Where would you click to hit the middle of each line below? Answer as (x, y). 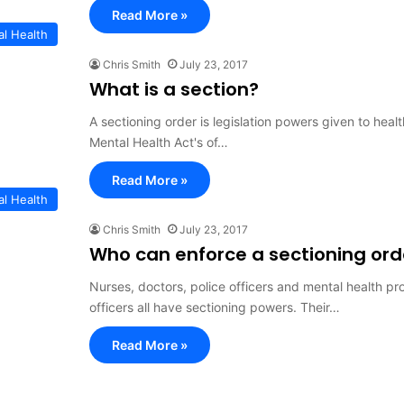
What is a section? (174, 89)
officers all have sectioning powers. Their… (215, 307)
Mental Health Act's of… (159, 142)
